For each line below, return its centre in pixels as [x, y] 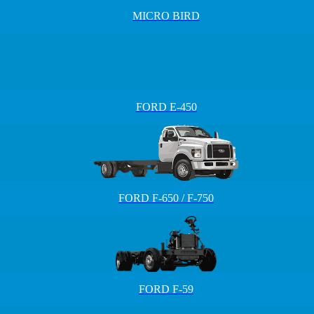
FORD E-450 [166, 107]
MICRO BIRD [166, 16]
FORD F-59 [166, 289]
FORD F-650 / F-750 [166, 198]
